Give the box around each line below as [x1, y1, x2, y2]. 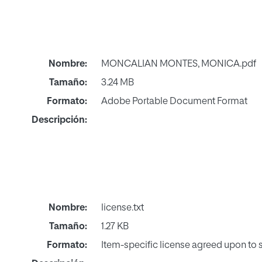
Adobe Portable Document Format [101, 96, 247, 106]
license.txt [101, 203, 144, 213]
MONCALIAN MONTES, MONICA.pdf [101, 59, 256, 69]
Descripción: [31, 115, 87, 125]
